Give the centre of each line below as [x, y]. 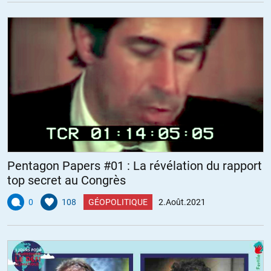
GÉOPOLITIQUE [118, 202]
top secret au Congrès [67, 180]
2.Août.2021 [182, 202]
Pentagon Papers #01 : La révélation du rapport [135, 165]
